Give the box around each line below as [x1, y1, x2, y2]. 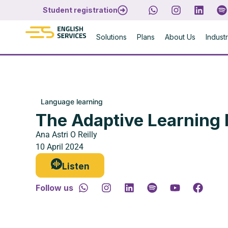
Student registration [42, 6, 118, 14]
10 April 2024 [36, 142, 83, 152]
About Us [165, 33, 196, 41]
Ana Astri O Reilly [36, 130, 97, 139]
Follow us [36, 183, 73, 193]
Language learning [41, 97, 103, 106]
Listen [62, 161, 90, 172]
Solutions [96, 33, 127, 41]
